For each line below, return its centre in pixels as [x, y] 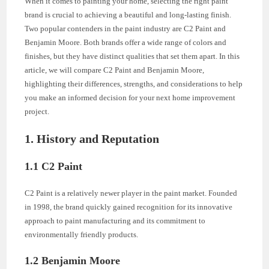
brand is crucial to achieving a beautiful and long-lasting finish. [128, 14]
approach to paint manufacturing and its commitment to [115, 220]
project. [37, 111]
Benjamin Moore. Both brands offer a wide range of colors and [126, 42]
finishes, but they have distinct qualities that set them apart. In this [132, 56]
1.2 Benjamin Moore [73, 260]
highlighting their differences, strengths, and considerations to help [134, 83]
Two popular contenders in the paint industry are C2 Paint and [125, 28]
